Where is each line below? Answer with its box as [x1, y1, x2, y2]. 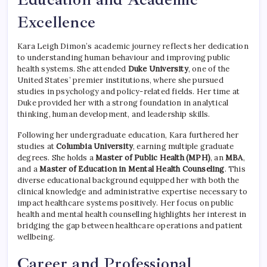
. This [224, 164, 246, 175]
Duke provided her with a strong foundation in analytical [17, 98, 229, 108]
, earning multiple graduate [133, 141, 234, 152]
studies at [17, 141, 57, 152]
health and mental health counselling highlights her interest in [17, 209, 247, 220]
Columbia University [56, 141, 133, 152]
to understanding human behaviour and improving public [17, 52, 231, 63]
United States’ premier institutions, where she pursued [17, 75, 223, 86]
